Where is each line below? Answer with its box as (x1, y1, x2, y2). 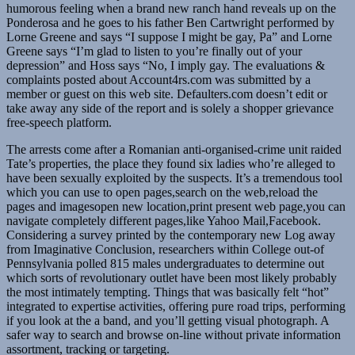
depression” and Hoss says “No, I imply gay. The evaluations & (6, 59, 325, 73)
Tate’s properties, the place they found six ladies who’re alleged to (6, 157, 335, 171)
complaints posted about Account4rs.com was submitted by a (6, 73, 311, 87)
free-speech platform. (6, 116, 112, 130)
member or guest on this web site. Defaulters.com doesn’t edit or (6, 87, 327, 101)
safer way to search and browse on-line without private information (6, 328, 341, 342)
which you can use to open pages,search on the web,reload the (6, 185, 318, 200)
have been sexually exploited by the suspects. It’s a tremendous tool (6, 171, 342, 185)
